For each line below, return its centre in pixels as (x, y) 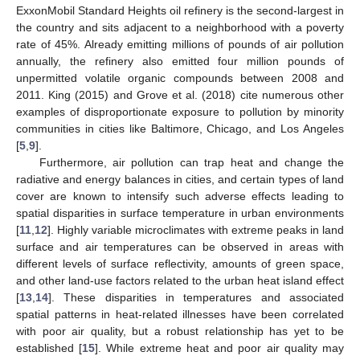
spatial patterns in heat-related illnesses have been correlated (180, 314)
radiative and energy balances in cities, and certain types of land (180, 179)
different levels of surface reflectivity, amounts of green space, (180, 263)
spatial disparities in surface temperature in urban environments (180, 213)
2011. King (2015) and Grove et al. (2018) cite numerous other (180, 94)
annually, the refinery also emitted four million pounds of (180, 61)
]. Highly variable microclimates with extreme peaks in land (196, 229)
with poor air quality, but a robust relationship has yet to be (180, 331)
